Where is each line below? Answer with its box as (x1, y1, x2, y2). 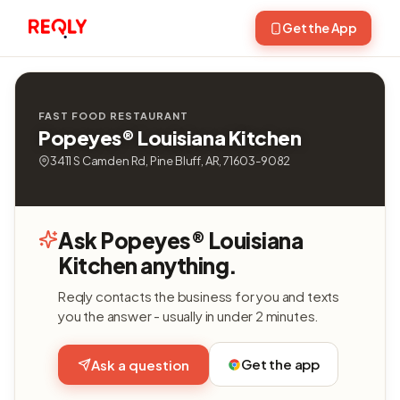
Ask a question (91, 355, 189, 373)
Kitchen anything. (58, 252, 237, 279)
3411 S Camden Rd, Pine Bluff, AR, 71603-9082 (50, 154, 291, 168)
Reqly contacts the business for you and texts (58, 287, 340, 304)
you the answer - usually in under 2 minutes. (58, 307, 320, 324)
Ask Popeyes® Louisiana (58, 227, 304, 254)
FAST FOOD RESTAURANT (38, 110, 188, 121)
